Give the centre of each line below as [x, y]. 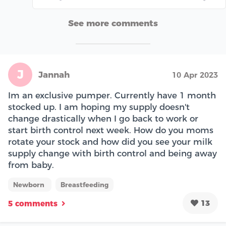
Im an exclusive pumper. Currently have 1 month [112, 95]
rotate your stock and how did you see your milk [110, 142]
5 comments [33, 204]
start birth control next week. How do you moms [111, 130]
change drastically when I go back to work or [103, 118]
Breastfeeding [84, 184]
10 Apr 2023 [195, 75]
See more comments [113, 23]
